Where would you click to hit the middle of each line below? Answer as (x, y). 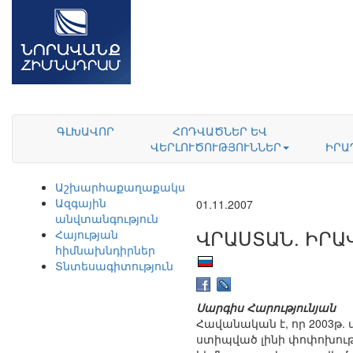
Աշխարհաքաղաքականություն (147, 187)
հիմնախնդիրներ (105, 250)
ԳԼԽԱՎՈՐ (85, 131)
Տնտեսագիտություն (114, 266)
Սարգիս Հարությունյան (266, 308)
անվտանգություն (107, 218)
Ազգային (81, 203)
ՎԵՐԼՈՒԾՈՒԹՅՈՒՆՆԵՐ (216, 147)
